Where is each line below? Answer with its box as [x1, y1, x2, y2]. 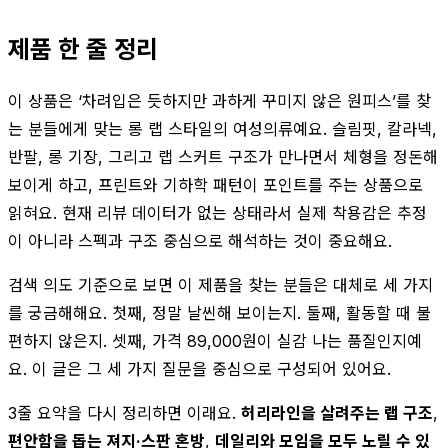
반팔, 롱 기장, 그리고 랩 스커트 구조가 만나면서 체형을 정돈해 [8, 146, 438, 167]
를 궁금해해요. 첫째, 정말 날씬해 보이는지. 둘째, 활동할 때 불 [8, 302, 431, 323]
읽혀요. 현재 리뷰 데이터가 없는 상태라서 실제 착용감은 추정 [8, 202, 427, 223]
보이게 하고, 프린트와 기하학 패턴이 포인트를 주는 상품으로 [8, 174, 423, 195]
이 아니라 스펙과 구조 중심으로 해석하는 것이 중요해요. [8, 230, 392, 251]
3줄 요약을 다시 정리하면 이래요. [8, 402, 241, 423]
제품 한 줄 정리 [8, 34, 158, 64]
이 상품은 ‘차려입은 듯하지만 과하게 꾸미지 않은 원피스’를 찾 [8, 90, 431, 111]
